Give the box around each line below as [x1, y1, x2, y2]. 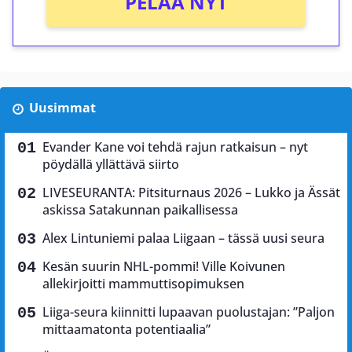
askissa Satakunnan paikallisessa [42, 200, 238, 218]
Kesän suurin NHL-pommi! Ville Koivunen [42, 257, 285, 275]
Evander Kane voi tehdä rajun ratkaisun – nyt [42, 137, 308, 156]
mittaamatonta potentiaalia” [42, 320, 211, 338]
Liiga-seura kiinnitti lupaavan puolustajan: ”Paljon [42, 302, 335, 321]
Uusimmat [28, 98, 96, 116]
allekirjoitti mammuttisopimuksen [42, 274, 244, 292]
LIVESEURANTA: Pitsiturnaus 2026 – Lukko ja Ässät [42, 183, 340, 201]
